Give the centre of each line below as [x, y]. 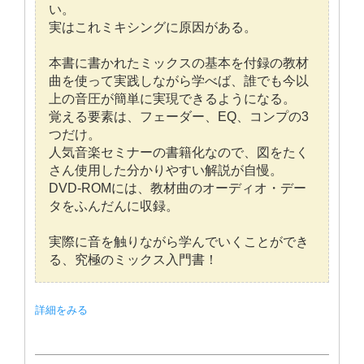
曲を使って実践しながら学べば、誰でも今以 [179, 81]
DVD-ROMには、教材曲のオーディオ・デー [178, 188]
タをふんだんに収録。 [114, 206]
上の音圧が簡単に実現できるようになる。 [172, 99]
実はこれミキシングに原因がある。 [153, 28]
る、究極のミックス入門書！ [133, 260]
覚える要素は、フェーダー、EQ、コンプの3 [179, 117]
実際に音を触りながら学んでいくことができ [179, 242]
